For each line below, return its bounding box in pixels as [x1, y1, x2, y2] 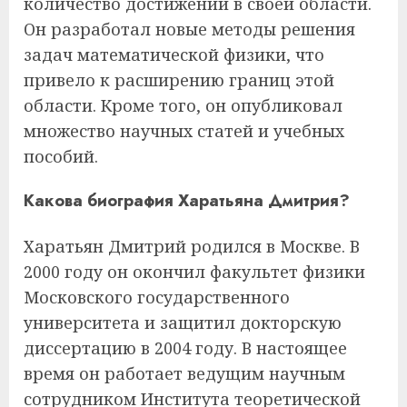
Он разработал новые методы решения [24, 18, 355, 41]
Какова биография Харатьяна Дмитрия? [24, 189, 350, 213]
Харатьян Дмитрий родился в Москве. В [24, 235, 360, 258]
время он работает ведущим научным [24, 362, 345, 385]
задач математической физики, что [24, 44, 324, 66]
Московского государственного [24, 286, 290, 309]
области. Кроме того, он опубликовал [24, 94, 342, 117]
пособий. [24, 145, 98, 168]
